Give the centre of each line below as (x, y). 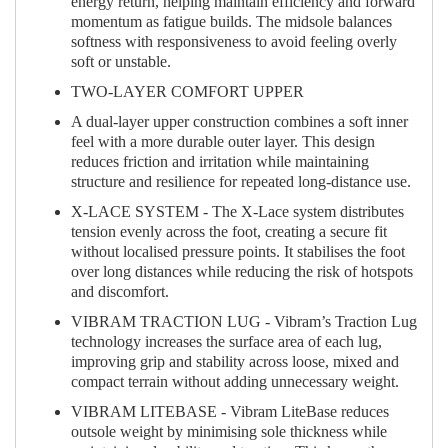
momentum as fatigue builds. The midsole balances (231, 22)
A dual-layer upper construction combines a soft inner (239, 122)
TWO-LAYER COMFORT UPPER (187, 92)
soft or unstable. (121, 62)
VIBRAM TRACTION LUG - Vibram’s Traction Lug (244, 322)
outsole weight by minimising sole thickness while (229, 432)
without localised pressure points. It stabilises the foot (238, 252)
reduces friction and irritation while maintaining (220, 162)
